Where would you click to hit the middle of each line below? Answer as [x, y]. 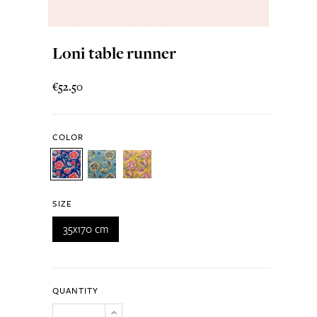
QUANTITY [75, 290]
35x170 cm [85, 229]
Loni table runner [114, 53]
